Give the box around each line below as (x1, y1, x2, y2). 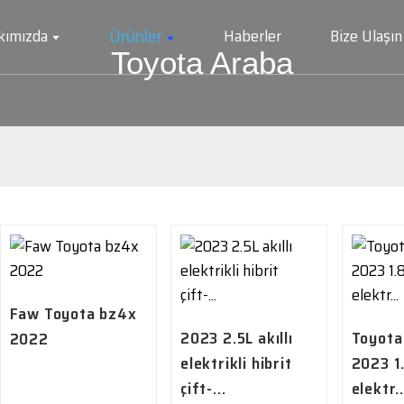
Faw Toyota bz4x (9, 301, 137, 326)
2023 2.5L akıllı (180, 326, 293, 351)
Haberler (224, 23, 282, 49)
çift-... (180, 376, 226, 401)
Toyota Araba (111, 45, 293, 80)
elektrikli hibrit (180, 351, 292, 376)
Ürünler (109, 22, 163, 50)
